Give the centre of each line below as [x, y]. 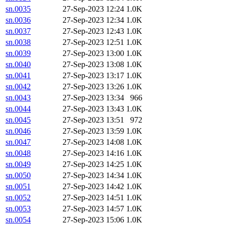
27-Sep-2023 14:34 [93, 176]
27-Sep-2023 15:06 [93, 220]
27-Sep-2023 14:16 [93, 153]
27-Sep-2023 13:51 [93, 120]
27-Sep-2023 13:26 [93, 87]
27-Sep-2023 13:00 [93, 53]
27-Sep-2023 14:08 [93, 142]
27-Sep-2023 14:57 [93, 209]
